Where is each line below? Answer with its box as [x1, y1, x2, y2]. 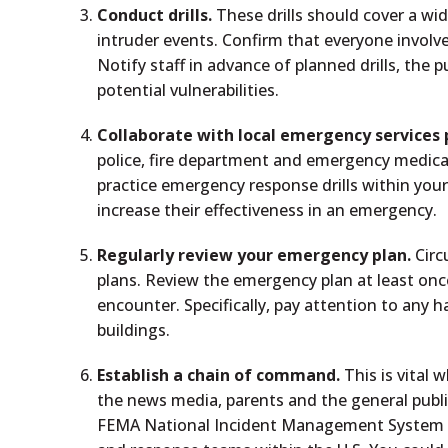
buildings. [97, 319, 171, 341]
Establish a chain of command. [97, 364, 341, 386]
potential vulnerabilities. [97, 79, 280, 101]
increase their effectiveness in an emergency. [97, 199, 438, 221]
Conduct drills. [97, 4, 213, 26]
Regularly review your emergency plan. [97, 244, 412, 266]
